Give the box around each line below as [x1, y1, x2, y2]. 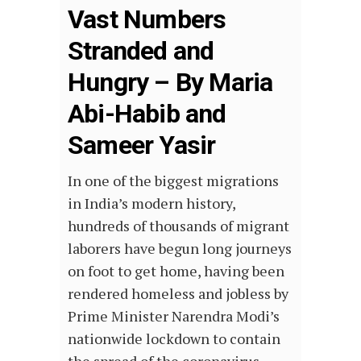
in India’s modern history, [68, 193, 235, 214]
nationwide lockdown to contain [68, 329, 280, 349]
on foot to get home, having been [68, 261, 284, 281]
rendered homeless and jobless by [68, 284, 288, 304]
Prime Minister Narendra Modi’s [68, 306, 280, 326]
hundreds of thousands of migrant [68, 216, 289, 236]
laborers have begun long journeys [68, 239, 292, 259]
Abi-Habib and [68, 98, 226, 130]
